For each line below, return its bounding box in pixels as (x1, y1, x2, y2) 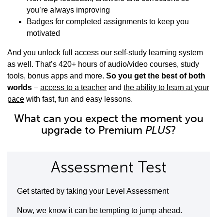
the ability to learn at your (124, 83, 209, 92)
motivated (27, 29, 60, 38)
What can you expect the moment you (14, 112, 203, 125)
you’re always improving (27, 6, 110, 15)
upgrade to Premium (41, 124, 145, 137)
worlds (7, 83, 32, 92)
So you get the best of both (106, 72, 205, 80)
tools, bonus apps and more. (7, 72, 106, 80)
